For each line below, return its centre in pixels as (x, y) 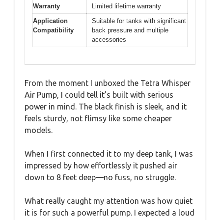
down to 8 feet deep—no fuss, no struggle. (100, 177)
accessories (109, 40)
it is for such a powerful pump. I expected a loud (110, 212)
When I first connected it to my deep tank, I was (109, 153)
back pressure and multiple (130, 30)
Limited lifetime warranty (126, 6)
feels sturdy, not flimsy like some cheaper (98, 118)
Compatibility (53, 30)
